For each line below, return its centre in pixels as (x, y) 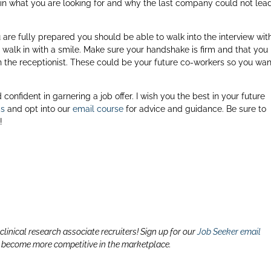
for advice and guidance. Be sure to (195, 109)
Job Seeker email (229, 232)
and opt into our (39, 109)
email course (98, 109)
